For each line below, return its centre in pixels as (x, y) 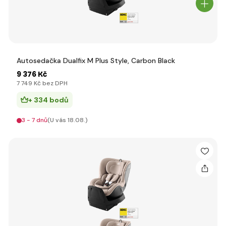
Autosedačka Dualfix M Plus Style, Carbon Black (96, 61)
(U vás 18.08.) (68, 120)
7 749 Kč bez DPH (42, 83)
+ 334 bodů (48, 100)
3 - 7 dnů (35, 120)
